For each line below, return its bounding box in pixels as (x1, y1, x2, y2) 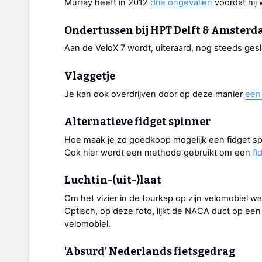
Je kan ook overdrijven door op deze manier (64, 88, 245, 99)
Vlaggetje (64, 70, 115, 82)
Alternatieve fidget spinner (64, 115, 211, 128)
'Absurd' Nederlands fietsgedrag (64, 246, 235, 258)
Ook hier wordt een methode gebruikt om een (64, 147, 253, 158)
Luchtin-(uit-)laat (64, 174, 161, 187)
